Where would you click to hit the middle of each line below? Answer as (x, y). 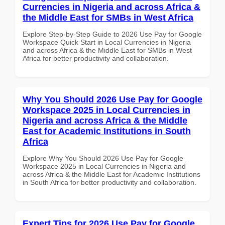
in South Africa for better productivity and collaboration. (109, 182)
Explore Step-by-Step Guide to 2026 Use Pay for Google (112, 34)
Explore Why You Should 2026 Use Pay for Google (103, 158)
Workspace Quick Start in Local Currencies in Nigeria (107, 42)
